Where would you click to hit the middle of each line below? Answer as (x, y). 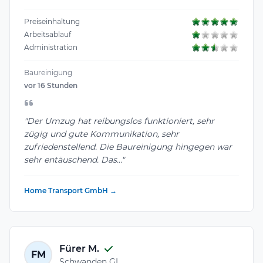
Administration (51, 47)
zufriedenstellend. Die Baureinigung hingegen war (128, 147)
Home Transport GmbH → (70, 191)
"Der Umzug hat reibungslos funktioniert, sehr (119, 121)
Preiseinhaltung (52, 21)
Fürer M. (79, 248)
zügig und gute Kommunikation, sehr (102, 134)
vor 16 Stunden (51, 85)
